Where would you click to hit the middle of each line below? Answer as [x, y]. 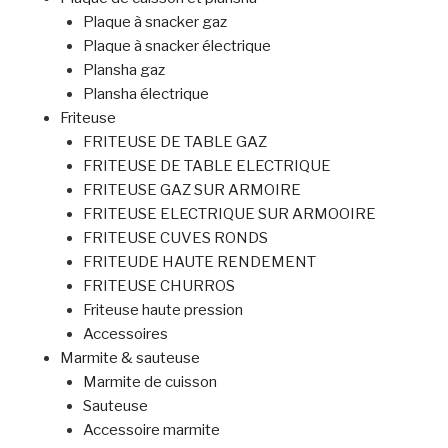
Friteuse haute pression [162, 310]
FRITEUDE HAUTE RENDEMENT [199, 262]
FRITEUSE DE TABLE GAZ [174, 142]
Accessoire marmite [151, 430]
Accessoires [125, 334]
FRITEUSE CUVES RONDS [175, 238]
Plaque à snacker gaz [154, 22]
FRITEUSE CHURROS [158, 286]
